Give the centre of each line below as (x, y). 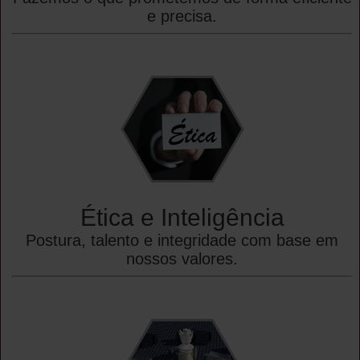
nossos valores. (182, 258)
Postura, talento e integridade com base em (182, 240)
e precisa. (182, 16)
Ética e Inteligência (182, 217)
